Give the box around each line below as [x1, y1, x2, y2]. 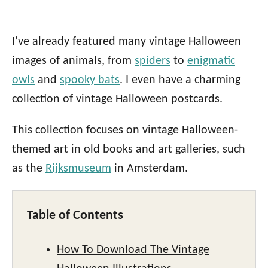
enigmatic [187, 55, 235, 68]
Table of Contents [27, 209, 123, 223]
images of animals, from [12, 55, 135, 68]
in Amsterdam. [111, 163, 188, 175]
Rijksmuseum [45, 163, 111, 175]
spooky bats [60, 74, 120, 87]
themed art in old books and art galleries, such [12, 144, 245, 156]
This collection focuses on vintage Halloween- [12, 124, 238, 137]
